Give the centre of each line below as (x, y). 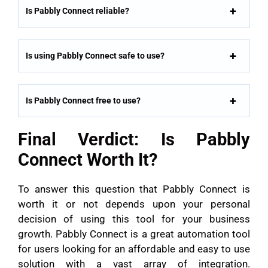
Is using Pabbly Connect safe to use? (95, 55)
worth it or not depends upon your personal (134, 204)
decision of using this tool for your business (134, 219)
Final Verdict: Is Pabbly (134, 139)
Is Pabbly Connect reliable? (77, 10)
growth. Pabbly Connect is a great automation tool (134, 234)
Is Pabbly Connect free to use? (83, 100)
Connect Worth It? (88, 159)
